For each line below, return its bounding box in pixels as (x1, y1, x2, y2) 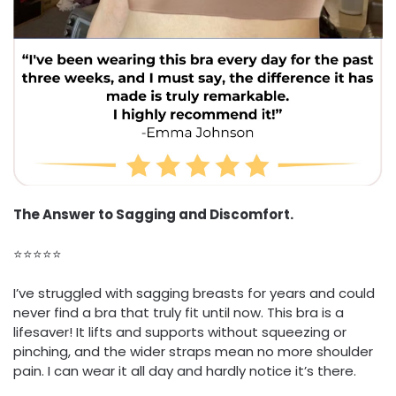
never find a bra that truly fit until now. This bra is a (13, 303, 344, 323)
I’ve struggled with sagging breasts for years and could (13, 284, 375, 303)
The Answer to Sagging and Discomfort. (13, 205, 293, 225)
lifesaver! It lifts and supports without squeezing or (13, 323, 346, 342)
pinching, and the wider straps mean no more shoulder (13, 342, 373, 362)
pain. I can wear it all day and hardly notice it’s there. (13, 362, 356, 381)
